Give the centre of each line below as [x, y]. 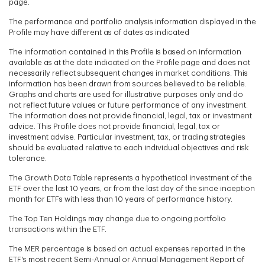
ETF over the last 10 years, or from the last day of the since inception [132, 188]
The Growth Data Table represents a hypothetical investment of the [130, 177]
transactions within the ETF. [58, 229]
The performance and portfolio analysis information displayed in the [132, 21]
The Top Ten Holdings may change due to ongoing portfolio [117, 218]
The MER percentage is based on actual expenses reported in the [127, 248]
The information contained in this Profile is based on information [125, 51]
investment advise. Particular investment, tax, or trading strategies [127, 137]
